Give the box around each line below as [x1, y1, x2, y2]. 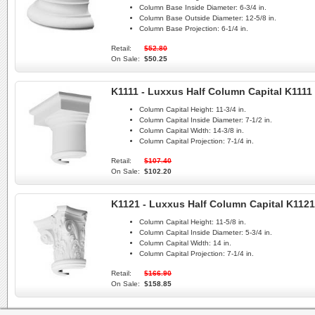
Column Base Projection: [139, 25, 219, 33]
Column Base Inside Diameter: [139, 4, 238, 12]
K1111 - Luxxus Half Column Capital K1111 [111, 86, 312, 97]
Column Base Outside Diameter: [139, 14, 243, 22]
